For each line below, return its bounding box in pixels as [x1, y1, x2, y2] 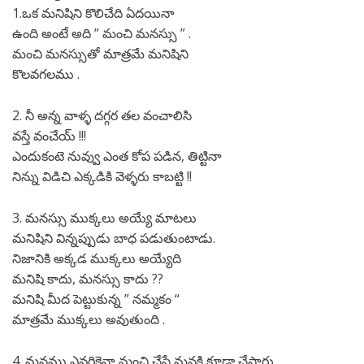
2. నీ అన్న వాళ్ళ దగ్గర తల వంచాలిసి [12, 106, 192, 125]
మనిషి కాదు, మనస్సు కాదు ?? [12, 270, 163, 288]
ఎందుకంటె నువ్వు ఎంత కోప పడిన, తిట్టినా [12, 147, 222, 166]
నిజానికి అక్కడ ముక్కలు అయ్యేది [12, 249, 181, 268]
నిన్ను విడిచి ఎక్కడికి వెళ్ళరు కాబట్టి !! [12, 167, 192, 186]
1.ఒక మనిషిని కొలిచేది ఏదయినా [12, 4, 175, 23]
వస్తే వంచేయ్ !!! [12, 127, 86, 145]
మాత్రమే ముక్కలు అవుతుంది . [12, 310, 165, 329]
